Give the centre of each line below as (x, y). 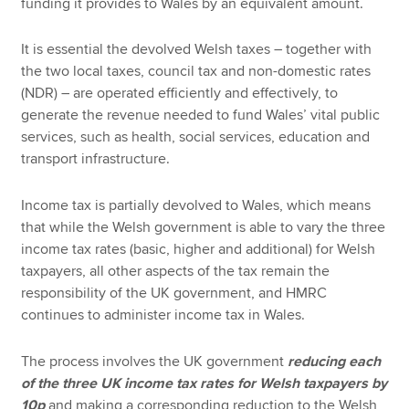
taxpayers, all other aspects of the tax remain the (176, 271)
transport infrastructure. (96, 159)
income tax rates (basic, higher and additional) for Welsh (199, 249)
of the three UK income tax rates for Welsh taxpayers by (204, 383)
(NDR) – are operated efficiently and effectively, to (180, 94)
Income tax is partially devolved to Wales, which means (196, 205)
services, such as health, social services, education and (196, 137)
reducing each (335, 361)
